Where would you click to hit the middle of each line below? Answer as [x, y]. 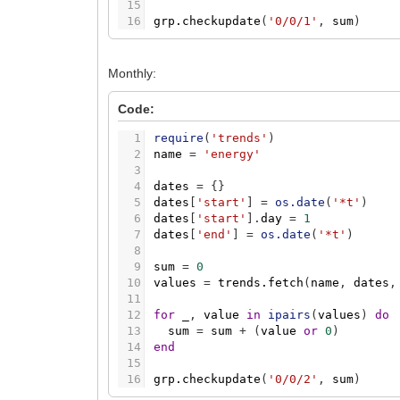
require [179, 138]
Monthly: [133, 74]
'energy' [233, 154]
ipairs [290, 315]
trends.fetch [261, 283]
